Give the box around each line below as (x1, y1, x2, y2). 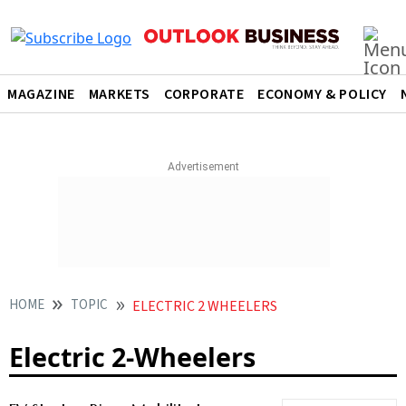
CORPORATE (164, 84, 245, 104)
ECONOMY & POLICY (257, 84, 388, 104)
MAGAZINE (7, 84, 75, 104)
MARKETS (88, 84, 151, 104)
